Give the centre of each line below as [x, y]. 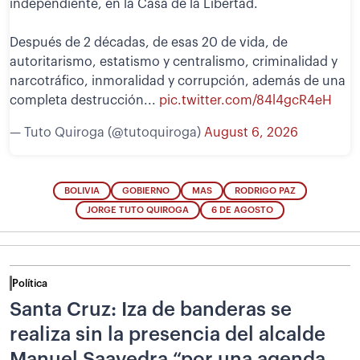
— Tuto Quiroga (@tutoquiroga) [107, 132]
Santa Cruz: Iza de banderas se [151, 310]
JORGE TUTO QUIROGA [138, 211]
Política [30, 284]
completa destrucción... [84, 100]
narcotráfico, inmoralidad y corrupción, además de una [178, 81]
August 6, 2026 [251, 132]
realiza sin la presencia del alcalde [168, 335]
